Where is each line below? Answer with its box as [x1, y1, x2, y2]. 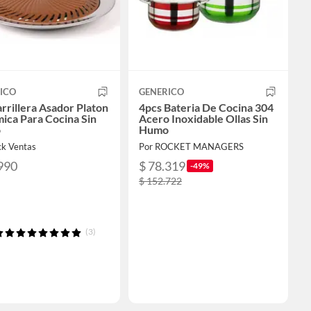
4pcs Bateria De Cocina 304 [139, 100, 274, 114]
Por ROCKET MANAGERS [139, 140, 244, 152]
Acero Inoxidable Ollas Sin [139, 111, 268, 125]
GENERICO [139, 85, 184, 97]
